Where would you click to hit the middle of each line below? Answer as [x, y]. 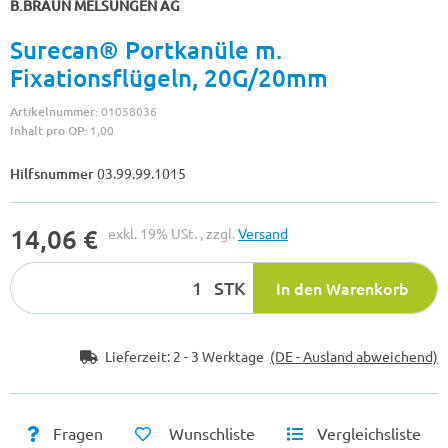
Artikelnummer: [55, 111]
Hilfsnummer [52, 173]
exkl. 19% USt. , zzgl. [173, 232]
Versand [263, 232]
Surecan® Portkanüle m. [146, 49]
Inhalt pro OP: [50, 130]
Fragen [77, 432]
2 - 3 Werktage [221, 355]
